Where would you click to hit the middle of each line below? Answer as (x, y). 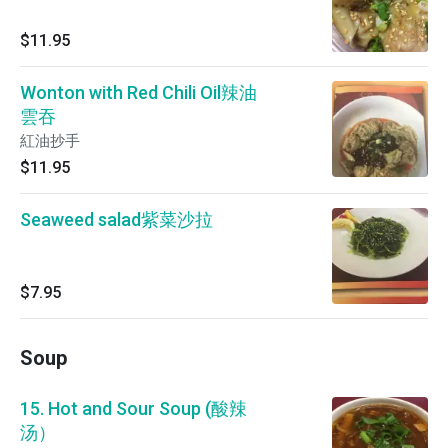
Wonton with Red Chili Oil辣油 (138, 92)
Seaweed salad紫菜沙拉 (116, 219)
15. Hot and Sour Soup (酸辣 (133, 408)
